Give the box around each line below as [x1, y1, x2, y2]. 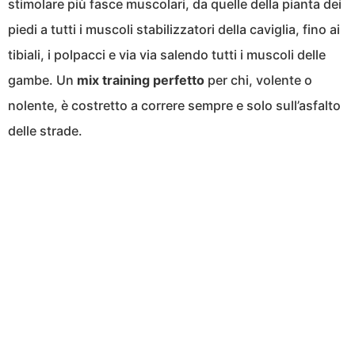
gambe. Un [8, 72, 77, 89]
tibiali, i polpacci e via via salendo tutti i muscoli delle [8, 47, 326, 63]
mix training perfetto [77, 72, 204, 89]
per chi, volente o [204, 72, 312, 89]
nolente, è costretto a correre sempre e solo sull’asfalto [8, 97, 341, 114]
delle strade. [8, 123, 82, 139]
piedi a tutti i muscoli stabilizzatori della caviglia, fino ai [8, 21, 340, 38]
